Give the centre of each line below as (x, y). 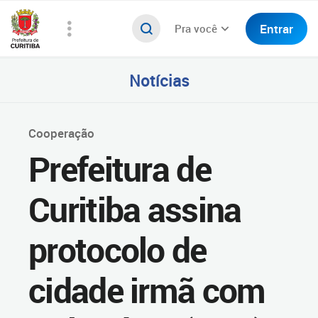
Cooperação (61, 133)
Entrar (276, 28)
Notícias (159, 80)
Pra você (196, 28)
